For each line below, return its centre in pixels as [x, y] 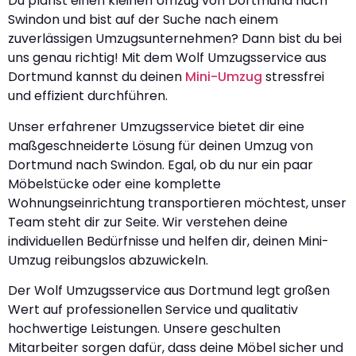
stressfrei [293, 77]
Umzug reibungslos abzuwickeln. [108, 260]
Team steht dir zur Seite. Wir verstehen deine [148, 222]
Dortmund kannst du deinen [97, 77]
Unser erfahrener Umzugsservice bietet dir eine [156, 126]
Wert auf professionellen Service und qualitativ [153, 310]
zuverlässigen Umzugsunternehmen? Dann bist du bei [175, 39]
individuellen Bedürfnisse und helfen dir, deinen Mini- [168, 241]
